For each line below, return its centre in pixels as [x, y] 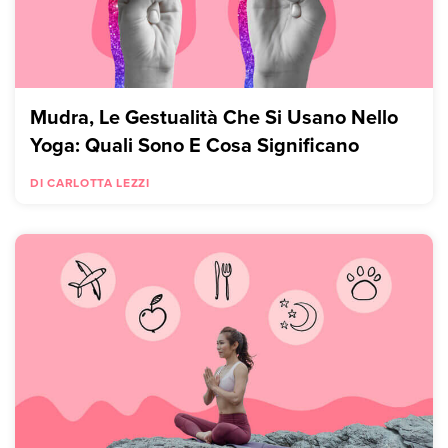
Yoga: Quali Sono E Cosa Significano [194, 144]
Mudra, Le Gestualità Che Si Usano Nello [214, 116]
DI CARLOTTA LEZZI [90, 182]
